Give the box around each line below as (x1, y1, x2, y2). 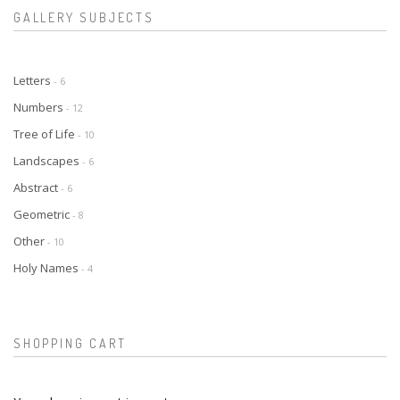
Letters (13, 71, 54, 88)
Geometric (13, 205, 72, 222)
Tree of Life (13, 125, 78, 142)
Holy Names (13, 259, 81, 276)
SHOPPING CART (13, 335, 127, 351)
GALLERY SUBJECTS (13, 9, 154, 25)
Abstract (13, 179, 61, 196)
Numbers (13, 98, 66, 115)
